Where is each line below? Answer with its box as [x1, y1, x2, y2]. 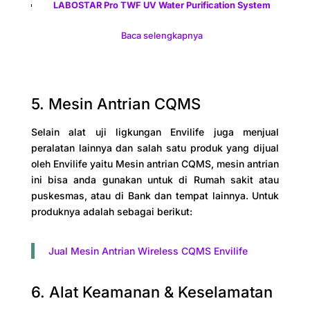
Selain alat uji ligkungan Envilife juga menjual [30, 126, 280, 138]
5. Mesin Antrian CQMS [30, 95, 201, 113]
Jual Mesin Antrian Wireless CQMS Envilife [48, 245, 248, 257]
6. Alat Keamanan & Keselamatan [30, 283, 273, 302]
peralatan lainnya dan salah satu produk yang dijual [30, 142, 280, 154]
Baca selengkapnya [120, 30, 203, 42]
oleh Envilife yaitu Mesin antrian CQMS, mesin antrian [30, 158, 280, 170]
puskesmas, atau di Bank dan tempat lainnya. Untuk [30, 190, 280, 202]
